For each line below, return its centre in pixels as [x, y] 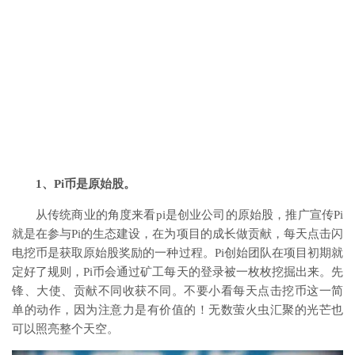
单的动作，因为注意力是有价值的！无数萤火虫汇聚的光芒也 [177, 310]
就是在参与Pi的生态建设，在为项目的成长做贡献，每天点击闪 [177, 234]
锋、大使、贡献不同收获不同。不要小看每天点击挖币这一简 [177, 291]
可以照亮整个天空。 [65, 329]
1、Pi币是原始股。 [86, 184]
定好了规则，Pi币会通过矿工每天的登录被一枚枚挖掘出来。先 [177, 272]
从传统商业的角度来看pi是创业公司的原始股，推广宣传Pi [189, 215]
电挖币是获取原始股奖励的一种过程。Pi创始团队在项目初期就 [177, 253]
